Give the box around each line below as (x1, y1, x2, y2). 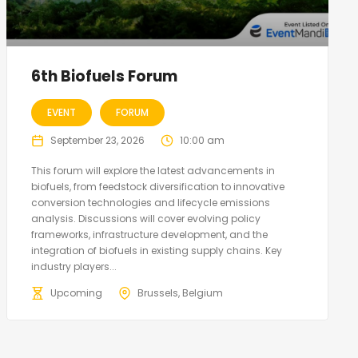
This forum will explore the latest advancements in (30, 164, 275, 178)
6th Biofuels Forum (30, 66, 177, 88)
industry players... (30, 260, 117, 274)
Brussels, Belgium (137, 286, 223, 300)
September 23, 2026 (50, 133, 145, 148)
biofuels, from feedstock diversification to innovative (30, 180, 284, 194)
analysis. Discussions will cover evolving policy (30, 212, 261, 226)
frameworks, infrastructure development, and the (30, 228, 268, 242)
